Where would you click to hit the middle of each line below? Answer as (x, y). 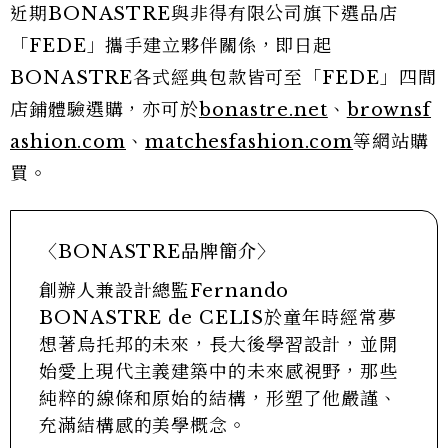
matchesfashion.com (249, 141)
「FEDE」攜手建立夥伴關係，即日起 (171, 45)
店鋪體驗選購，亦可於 (104, 109)
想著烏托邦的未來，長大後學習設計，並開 (219, 344)
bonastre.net (263, 109)
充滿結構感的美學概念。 (143, 425)
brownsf (389, 109)
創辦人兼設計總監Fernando (164, 290)
